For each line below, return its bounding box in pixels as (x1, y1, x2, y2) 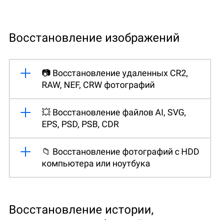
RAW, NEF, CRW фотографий (42, 79, 155, 90)
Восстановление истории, (9, 202, 154, 217)
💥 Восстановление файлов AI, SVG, (42, 107, 186, 117)
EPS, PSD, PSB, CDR (42, 118, 119, 129)
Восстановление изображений (9, 30, 180, 45)
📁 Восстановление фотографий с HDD (42, 146, 199, 157)
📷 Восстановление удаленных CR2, (42, 67, 188, 78)
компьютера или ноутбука (42, 158, 150, 168)
